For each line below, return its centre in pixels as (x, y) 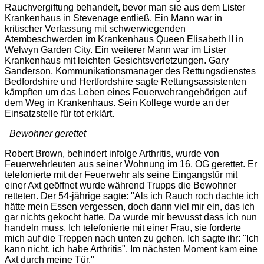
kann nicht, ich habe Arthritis (63, 249)
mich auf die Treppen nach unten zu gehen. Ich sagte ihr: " (126, 238)
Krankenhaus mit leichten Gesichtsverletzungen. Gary (117, 60)
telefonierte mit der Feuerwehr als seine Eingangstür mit (121, 174)
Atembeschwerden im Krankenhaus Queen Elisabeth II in (124, 39)
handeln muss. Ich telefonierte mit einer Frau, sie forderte (123, 227)
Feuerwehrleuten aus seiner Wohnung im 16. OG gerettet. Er (131, 164)
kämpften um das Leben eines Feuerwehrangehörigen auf (126, 92)
